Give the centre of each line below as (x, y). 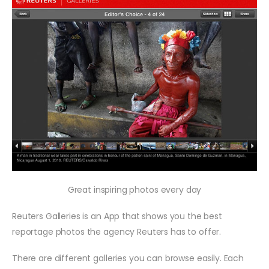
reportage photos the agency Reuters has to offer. (117, 231)
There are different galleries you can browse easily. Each (128, 258)
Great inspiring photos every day (134, 189)
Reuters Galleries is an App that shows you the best (117, 216)
